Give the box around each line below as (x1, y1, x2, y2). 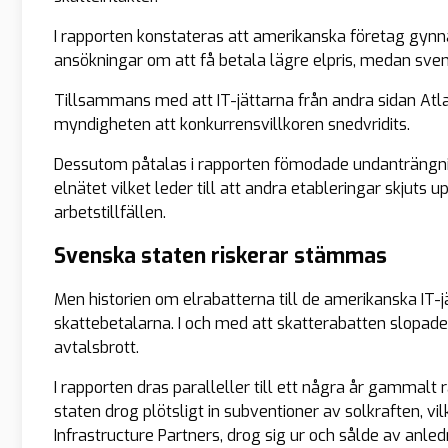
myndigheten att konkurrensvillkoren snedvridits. (54, 114, 410, 136)
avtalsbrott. (54, 337, 139, 359)
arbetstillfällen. (54, 202, 166, 224)
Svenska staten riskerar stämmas (54, 242, 387, 271)
